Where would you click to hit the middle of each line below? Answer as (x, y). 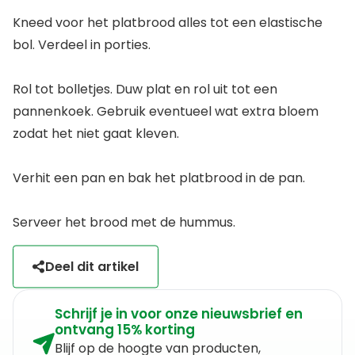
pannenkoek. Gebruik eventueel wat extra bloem (166, 111)
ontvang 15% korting (125, 329)
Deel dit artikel (92, 266)
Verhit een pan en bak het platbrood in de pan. (159, 177)
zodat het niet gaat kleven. (96, 133)
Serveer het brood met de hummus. (124, 222)
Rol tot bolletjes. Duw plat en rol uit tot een (145, 89)
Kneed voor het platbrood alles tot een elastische (168, 22)
